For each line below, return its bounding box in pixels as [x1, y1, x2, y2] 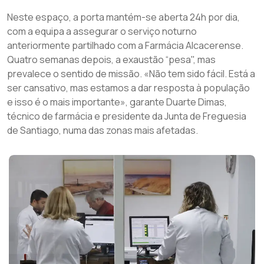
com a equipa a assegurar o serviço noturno [7, 24, 197, 38]
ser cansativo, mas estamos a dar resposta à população [7, 81, 250, 94]
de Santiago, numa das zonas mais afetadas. [7, 123, 198, 137]
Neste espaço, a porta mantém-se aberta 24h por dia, [7, 10, 240, 24]
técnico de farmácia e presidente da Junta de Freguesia [7, 109, 246, 123]
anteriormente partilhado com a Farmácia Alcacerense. [7, 38, 243, 52]
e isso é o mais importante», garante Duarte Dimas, [7, 95, 227, 108]
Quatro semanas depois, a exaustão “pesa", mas [7, 52, 216, 66]
